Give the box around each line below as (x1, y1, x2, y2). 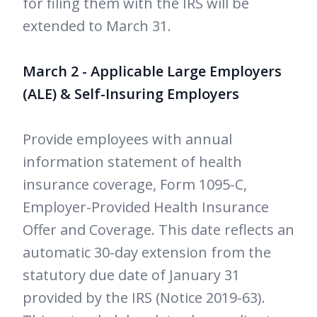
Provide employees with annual (23, 129, 232, 149)
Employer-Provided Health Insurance (23, 197, 269, 217)
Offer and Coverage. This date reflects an (23, 220, 294, 240)
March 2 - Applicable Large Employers (23, 62, 282, 81)
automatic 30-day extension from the (23, 243, 271, 263)
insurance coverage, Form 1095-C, (23, 175, 247, 195)
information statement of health (23, 152, 242, 172)
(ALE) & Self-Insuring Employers (23, 84, 239, 104)
